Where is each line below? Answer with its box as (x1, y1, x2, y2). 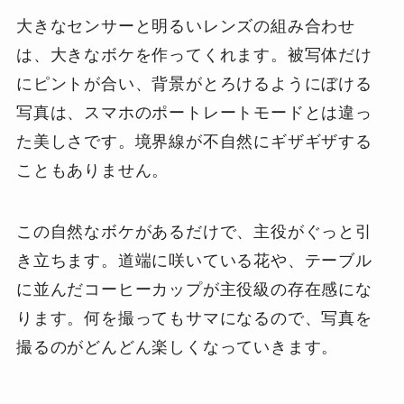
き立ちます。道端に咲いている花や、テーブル (15, 251, 372, 270)
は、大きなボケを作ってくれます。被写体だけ (15, 45, 372, 64)
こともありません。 (15, 161, 170, 179)
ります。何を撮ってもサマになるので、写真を (15, 308, 372, 327)
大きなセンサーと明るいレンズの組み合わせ (15, 16, 356, 35)
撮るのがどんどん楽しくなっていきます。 (15, 337, 339, 356)
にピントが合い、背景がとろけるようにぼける (15, 74, 372, 93)
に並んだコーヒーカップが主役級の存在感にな (15, 280, 372, 298)
